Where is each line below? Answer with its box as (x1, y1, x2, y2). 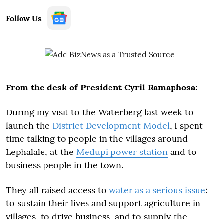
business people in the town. (6, 159, 123, 171)
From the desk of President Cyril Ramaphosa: (6, 82, 197, 93)
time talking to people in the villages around (6, 133, 188, 144)
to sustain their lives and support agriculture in (6, 197, 200, 209)
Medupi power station (76, 146, 168, 157)
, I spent (170, 120, 203, 131)
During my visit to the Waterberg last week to (6, 107, 194, 118)
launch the (6, 120, 52, 131)
